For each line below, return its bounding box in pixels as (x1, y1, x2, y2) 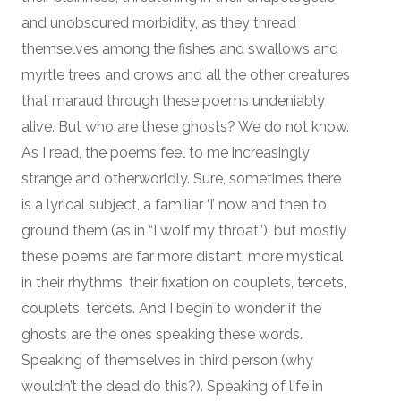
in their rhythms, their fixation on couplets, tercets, (21, 273, 346, 291)
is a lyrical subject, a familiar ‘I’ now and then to (21, 195, 327, 213)
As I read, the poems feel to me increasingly (21, 143, 310, 161)
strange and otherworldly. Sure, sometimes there (21, 169, 341, 187)
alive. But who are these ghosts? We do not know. (21, 117, 349, 135)
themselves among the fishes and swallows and (21, 39, 338, 57)
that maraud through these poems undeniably (21, 91, 325, 109)
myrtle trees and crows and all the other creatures (21, 65, 350, 83)
